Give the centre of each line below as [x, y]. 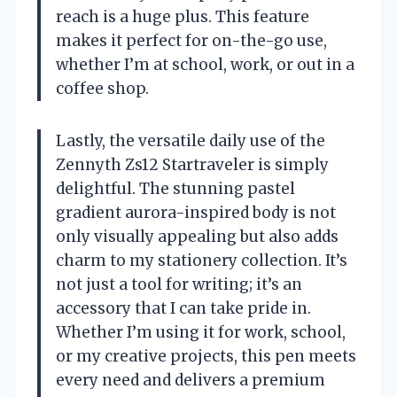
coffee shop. [102, 89]
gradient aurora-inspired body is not [196, 213]
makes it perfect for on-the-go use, [191, 41]
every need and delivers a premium [191, 381]
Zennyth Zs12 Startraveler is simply [192, 165]
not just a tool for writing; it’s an [179, 285]
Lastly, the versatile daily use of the [191, 141]
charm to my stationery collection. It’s [202, 261]
